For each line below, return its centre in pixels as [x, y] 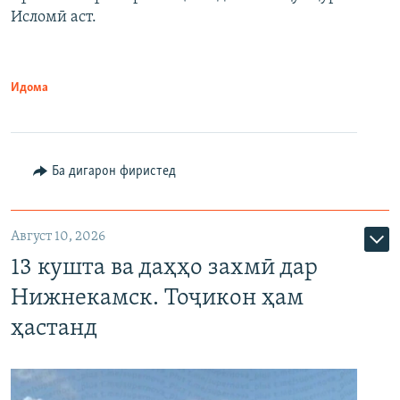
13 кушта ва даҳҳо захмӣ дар [164, 268]
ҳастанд [54, 329]
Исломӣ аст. [54, 17]
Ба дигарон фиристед [113, 171]
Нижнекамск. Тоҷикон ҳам [157, 298]
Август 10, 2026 [58, 237]
